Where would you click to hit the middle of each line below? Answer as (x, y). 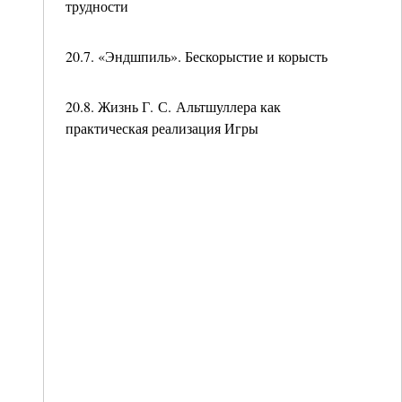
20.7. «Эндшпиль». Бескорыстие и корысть (197, 56)
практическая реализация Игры (162, 128)
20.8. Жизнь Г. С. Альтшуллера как (173, 106)
